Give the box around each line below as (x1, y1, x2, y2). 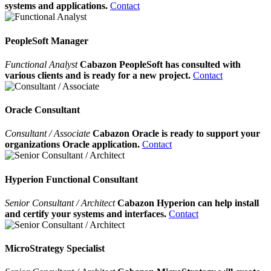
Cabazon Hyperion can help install (117, 197, 259, 208)
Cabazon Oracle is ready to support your (93, 128, 260, 139)
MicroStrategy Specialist (5, 243, 105, 254)
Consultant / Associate (5, 128, 93, 139)
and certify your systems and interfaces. (5, 208, 166, 219)
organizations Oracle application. (5, 139, 140, 150)
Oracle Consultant (5, 105, 80, 116)
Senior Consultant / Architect (5, 197, 117, 208)
